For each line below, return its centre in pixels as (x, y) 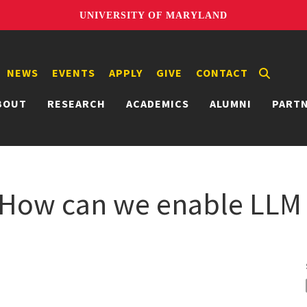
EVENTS (74, 72)
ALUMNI (231, 103)
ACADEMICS (158, 103)
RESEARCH (76, 103)
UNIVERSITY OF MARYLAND (153, 15)
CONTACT (222, 72)
